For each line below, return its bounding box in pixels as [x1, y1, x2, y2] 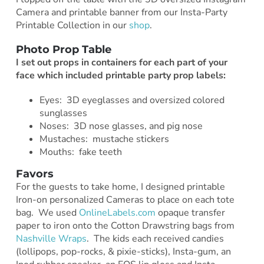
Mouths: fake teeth [39, 146, 122, 159]
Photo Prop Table [15, 43, 111, 57]
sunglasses [39, 107, 87, 120]
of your [197, 56, 227, 70]
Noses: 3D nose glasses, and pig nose [39, 120, 203, 133]
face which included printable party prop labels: [15, 69, 226, 82]
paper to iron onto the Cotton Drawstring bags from [15, 219, 235, 233]
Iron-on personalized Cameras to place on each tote [15, 193, 235, 207]
